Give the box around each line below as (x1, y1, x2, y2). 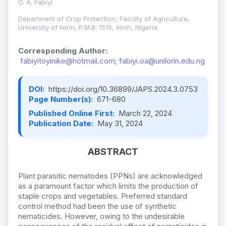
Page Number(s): (29, 94, 95, 104)
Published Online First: (29, 108, 117, 119)
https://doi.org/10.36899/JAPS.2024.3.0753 (48, 84, 198, 94)
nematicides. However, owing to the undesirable (18, 211, 185, 221)
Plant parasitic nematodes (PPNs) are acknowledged (18, 171, 202, 181)
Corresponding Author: (18, 46, 107, 56)
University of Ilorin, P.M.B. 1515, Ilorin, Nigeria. (18, 23, 159, 32)
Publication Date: (29, 119, 95, 129)
